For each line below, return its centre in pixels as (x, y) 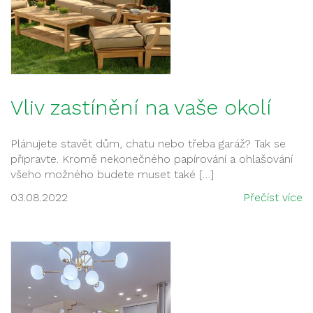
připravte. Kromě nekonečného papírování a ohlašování (152, 159)
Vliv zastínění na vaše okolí (141, 107)
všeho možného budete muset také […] (112, 174)
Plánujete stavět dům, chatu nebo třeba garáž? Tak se (148, 144)
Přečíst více (273, 197)
